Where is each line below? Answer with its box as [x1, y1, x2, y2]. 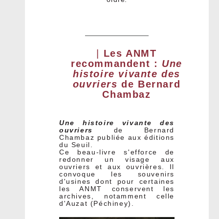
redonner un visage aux [59, 155, 175, 163]
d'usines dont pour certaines [59, 177, 175, 185]
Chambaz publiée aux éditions [59, 133, 175, 141]
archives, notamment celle [59, 192, 175, 200]
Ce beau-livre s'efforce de [59, 148, 175, 156]
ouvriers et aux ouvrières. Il [59, 163, 175, 171]
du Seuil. [59, 141, 93, 149]
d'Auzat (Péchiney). [59, 199, 134, 207]
